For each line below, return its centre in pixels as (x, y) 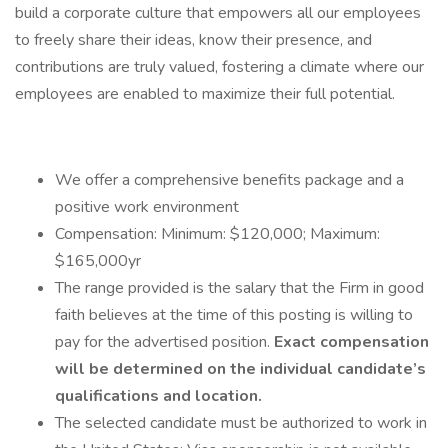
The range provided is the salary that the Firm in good (239, 288)
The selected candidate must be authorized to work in (241, 423)
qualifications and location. (158, 396)
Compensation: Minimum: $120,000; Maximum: (217, 234)
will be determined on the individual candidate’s (240, 369)
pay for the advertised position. (164, 342)
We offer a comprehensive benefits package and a (229, 180)
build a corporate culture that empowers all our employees (218, 13)
